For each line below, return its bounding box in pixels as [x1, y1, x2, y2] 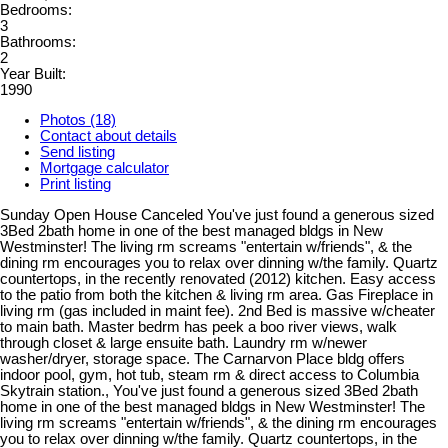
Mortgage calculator [40, 160, 169, 177]
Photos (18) [40, 112, 116, 129]
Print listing [40, 176, 111, 193]
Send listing [40, 144, 115, 161]
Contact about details [40, 128, 177, 145]
